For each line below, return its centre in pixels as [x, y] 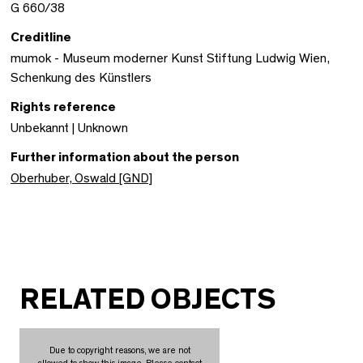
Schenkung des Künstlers [81, 78]
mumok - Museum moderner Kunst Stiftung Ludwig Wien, [170, 58]
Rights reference [63, 107]
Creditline [41, 37]
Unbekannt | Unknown [69, 128]
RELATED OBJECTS [147, 300]
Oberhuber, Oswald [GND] [81, 178]
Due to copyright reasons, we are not [120, 350]
